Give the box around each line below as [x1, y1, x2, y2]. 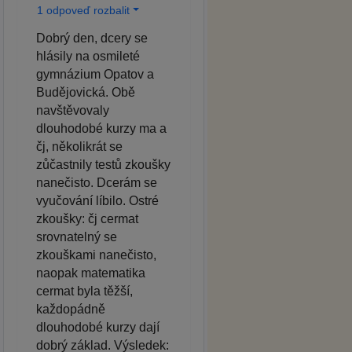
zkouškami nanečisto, [36, 247, 156, 262]
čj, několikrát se [36, 139, 123, 153]
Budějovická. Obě [36, 85, 135, 99]
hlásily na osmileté [36, 49, 140, 63]
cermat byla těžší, [36, 284, 133, 298]
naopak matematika [36, 266, 145, 280]
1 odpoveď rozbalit [37, 3, 130, 16]
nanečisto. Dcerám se [36, 175, 157, 189]
